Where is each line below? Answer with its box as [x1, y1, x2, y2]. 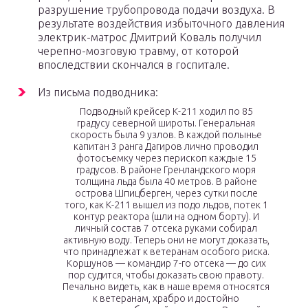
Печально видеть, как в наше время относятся [63, 281, 269, 293]
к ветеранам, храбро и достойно [93, 293, 239, 305]
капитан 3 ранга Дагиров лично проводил [74, 141, 258, 153]
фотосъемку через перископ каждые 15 [76, 153, 256, 164]
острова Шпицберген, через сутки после [74, 188, 258, 199]
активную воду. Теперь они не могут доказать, [63, 234, 269, 246]
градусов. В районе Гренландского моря [76, 164, 256, 176]
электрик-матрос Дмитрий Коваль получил [38, 31, 261, 44]
